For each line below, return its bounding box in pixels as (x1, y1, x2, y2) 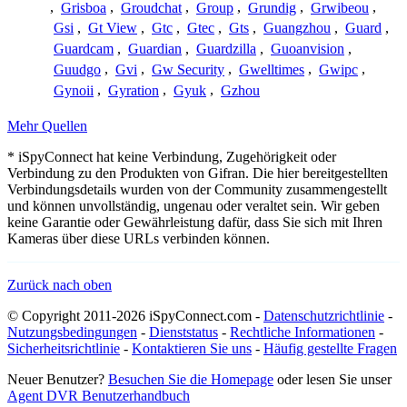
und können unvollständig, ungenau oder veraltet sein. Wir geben (7, 198, 380, 214)
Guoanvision (271, 41, 344, 57)
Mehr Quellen (7, 118, 87, 134)
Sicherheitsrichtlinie (7, 341, 120, 357)
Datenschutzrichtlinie (263, 308, 384, 324)
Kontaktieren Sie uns (132, 341, 252, 357)
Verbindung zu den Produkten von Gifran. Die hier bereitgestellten (7, 165, 388, 182)
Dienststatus (149, 324, 218, 341)
